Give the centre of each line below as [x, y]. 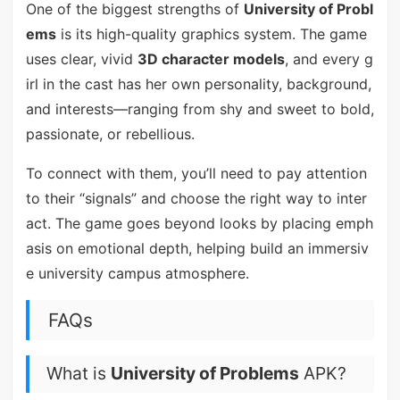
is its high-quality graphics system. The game [211, 34]
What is [78, 374]
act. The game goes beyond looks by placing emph [199, 224]
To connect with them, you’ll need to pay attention [196, 174]
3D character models [211, 59]
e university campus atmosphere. [137, 274]
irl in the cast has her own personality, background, [198, 84]
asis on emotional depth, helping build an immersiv [197, 249]
